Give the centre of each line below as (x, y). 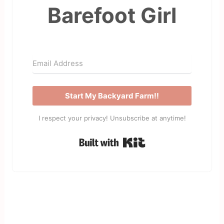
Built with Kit (170, 140)
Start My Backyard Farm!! (112, 95)
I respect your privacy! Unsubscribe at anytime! (112, 118)
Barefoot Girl (112, 15)
